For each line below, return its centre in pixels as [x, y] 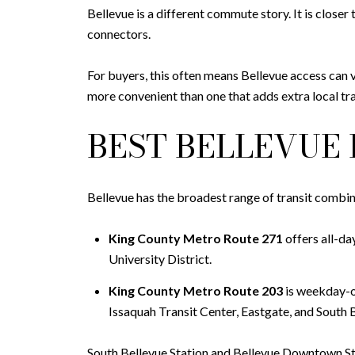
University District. [160, 259]
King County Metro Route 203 [195, 290]
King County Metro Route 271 [195, 239]
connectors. [119, 33]
